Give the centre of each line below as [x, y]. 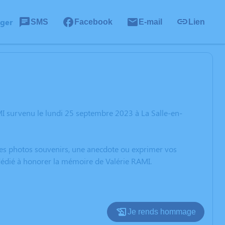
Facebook [93, 22]
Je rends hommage [162, 212]
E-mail [150, 22]
